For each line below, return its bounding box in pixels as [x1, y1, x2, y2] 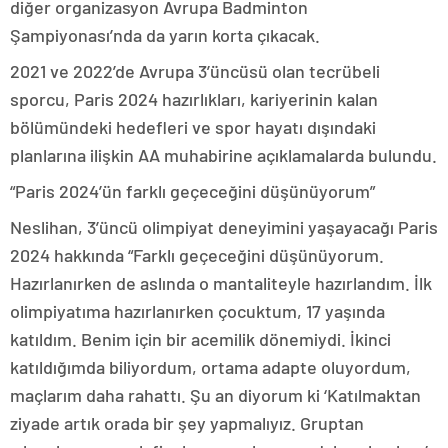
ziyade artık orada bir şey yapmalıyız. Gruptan [10, 412, 364, 435]
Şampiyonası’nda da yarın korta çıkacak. [10, 24, 320, 47]
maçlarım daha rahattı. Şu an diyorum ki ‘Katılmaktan [10, 384, 421, 407]
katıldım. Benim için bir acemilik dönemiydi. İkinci [10, 328, 391, 351]
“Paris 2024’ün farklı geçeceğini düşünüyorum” [10, 180, 375, 203]
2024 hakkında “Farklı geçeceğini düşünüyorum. [10, 244, 384, 267]
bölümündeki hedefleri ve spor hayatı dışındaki [10, 116, 376, 139]
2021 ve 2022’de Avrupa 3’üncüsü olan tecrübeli [10, 60, 380, 83]
